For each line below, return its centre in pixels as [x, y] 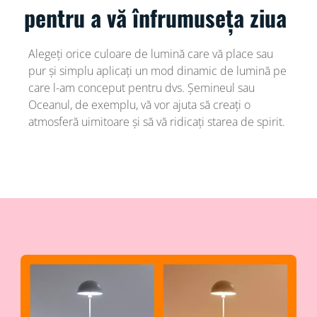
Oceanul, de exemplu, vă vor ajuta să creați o [139, 105]
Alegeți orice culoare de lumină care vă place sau [150, 54]
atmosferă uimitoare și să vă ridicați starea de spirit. [156, 122]
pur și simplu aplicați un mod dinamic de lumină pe [157, 71]
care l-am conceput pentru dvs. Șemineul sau [141, 88]
